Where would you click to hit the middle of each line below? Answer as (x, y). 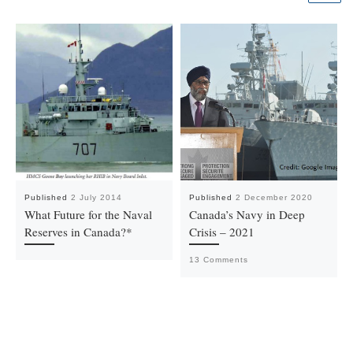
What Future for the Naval (88, 215)
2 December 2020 (274, 198)
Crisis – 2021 (221, 232)
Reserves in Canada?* (78, 232)
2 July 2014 (96, 198)
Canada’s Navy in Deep (247, 215)
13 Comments (218, 260)
